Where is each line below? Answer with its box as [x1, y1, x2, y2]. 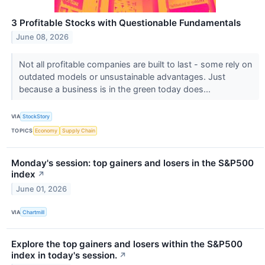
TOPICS [11, 127, 33, 134]
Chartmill [22, 208, 45, 215]
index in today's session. [11, 250, 117, 261]
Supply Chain [62, 127, 95, 134]
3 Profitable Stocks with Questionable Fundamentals [11, 17, 241, 28]
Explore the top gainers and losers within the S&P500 [11, 238, 243, 250]
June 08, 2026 [16, 33, 69, 42]
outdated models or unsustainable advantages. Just [18, 71, 225, 82]
